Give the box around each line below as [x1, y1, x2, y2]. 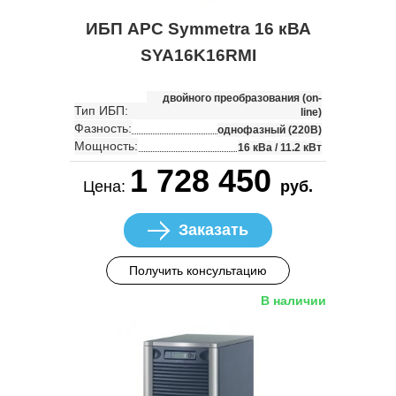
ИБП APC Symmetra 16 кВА [85, 19, 311, 38]
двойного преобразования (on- [163, 91, 322, 104]
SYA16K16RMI [140, 45, 256, 65]
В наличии [261, 293, 326, 308]
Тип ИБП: [74, 103, 128, 118]
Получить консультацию [129, 263, 267, 278]
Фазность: [74, 120, 132, 135]
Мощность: [74, 138, 138, 153]
